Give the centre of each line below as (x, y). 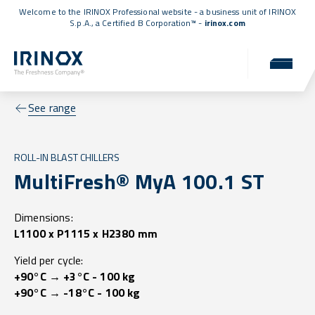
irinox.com (225, 23)
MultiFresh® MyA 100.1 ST (140, 182)
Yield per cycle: (49, 261)
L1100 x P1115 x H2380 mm (86, 234)
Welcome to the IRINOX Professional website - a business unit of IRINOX (157, 12)
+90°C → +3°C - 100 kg (75, 277)
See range (52, 108)
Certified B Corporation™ (149, 23)
